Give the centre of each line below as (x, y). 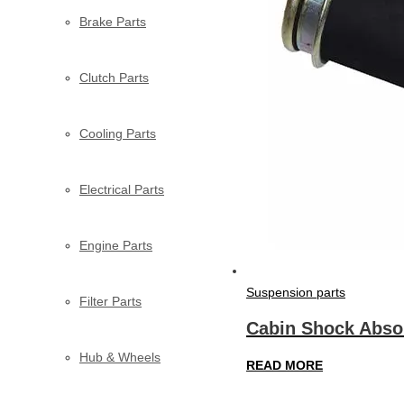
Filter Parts (110, 301)
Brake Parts (113, 21)
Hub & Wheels (120, 357)
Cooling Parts (118, 133)
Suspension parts (296, 292)
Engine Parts (116, 245)
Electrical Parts (122, 189)
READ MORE (285, 365)
